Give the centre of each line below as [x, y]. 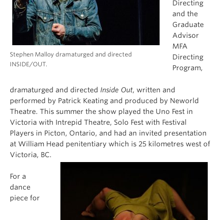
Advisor [186, 35]
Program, [188, 68]
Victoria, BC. [31, 155]
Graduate [188, 25]
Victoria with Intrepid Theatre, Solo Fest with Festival [98, 123]
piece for [25, 198]
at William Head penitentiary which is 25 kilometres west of [110, 144]
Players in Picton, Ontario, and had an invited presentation [108, 133]
